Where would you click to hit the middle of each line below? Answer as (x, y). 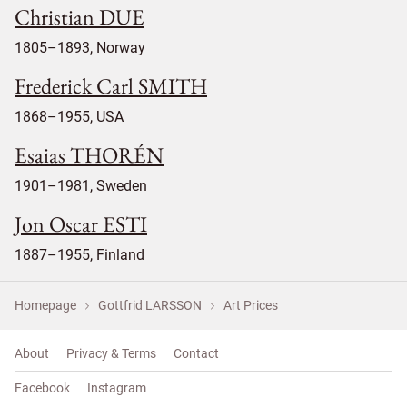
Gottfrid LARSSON (150, 305)
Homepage (45, 305)
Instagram (117, 387)
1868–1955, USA (69, 116)
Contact (196, 353)
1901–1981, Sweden (81, 185)
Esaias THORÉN (89, 154)
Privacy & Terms (111, 353)
